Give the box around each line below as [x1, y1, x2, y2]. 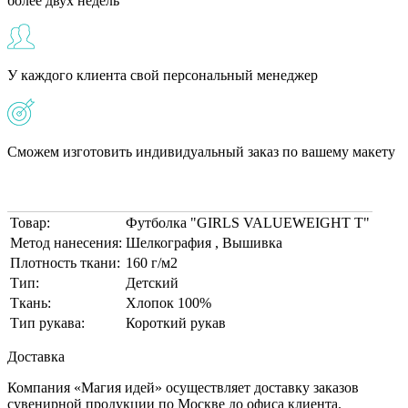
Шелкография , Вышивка [126, 234, 282, 250]
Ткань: [10, 294, 51, 311]
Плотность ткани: [10, 254, 120, 270]
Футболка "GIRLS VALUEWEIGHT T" [126, 214, 370, 230]
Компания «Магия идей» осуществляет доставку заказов [7, 379, 359, 395]
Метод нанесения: [10, 234, 122, 250]
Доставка [7, 348, 65, 364]
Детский [126, 274, 178, 291]
